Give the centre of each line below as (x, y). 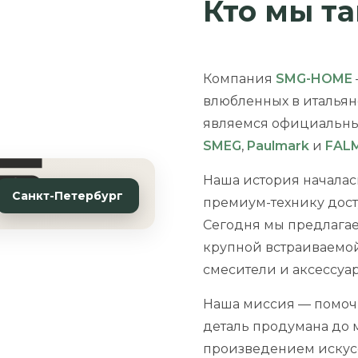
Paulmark (278, 146)
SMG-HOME (314, 79)
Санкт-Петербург (68, 195)
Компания (239, 79)
